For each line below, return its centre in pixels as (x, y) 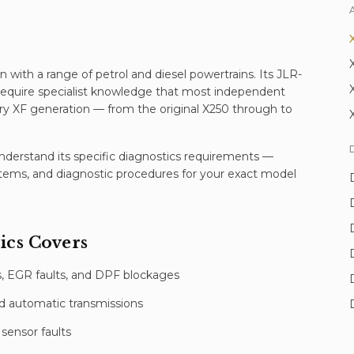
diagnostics (150, 156)
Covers (56, 243)
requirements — (227, 156)
